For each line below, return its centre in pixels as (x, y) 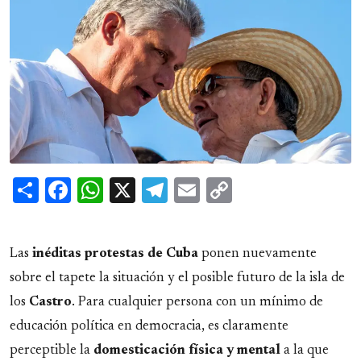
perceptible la (52, 350)
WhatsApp (162, 189)
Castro (50, 302)
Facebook (122, 189)
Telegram (219, 189)
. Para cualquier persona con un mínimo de (197, 302)
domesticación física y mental (187, 350)
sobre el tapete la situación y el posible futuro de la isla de (177, 278)
